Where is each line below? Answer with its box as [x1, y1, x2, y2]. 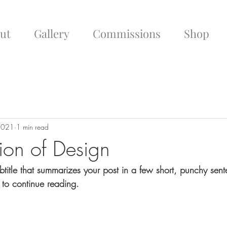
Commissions [93, 26, 161, 41]
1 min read [16, 122, 49, 132]
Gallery [34, 26, 69, 41]
